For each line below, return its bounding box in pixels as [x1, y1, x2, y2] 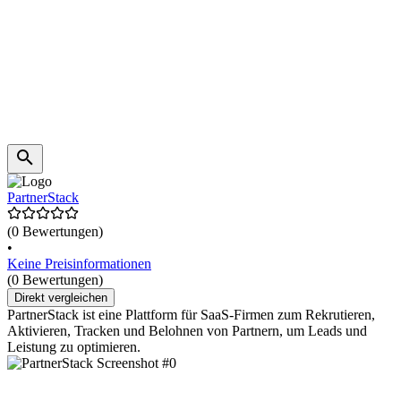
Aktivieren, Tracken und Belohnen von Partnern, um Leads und [7, 322, 367, 338]
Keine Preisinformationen [7, 255, 151, 271]
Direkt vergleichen [14, 290, 107, 304]
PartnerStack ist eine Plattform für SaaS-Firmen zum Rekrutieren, [7, 306, 375, 322]
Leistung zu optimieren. [7, 338, 141, 354]
